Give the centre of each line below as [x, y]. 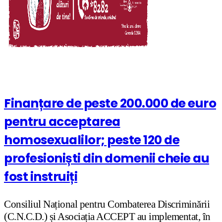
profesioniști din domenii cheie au [107, 159]
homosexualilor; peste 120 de [92, 140]
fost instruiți [41, 177]
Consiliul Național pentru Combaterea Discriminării [107, 204]
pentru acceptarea [62, 122]
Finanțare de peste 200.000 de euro [110, 104]
